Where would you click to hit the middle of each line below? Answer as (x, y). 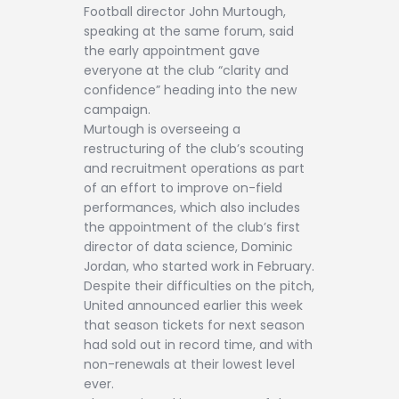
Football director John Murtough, (185, 12)
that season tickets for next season (194, 326)
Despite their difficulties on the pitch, (199, 286)
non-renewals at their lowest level (189, 365)
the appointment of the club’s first (192, 228)
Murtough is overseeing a (162, 130)
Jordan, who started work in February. (199, 267)
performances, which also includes (192, 208)
